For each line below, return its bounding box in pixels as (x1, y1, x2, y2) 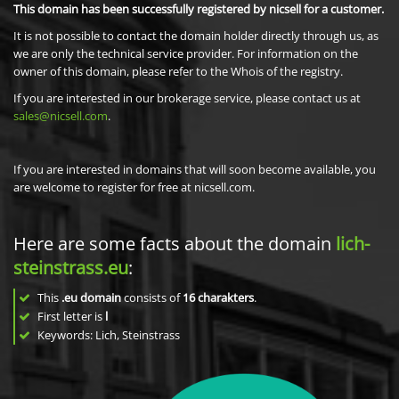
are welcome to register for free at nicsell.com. (13, 179, 255, 195)
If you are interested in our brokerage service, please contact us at (13, 90, 361, 106)
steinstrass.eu (13, 256, 128, 280)
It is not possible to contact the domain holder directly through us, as (13, 28, 379, 44)
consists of (121, 289, 183, 305)
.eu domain (61, 289, 121, 305)
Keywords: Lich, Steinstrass (35, 327, 180, 343)
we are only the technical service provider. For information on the (13, 45, 358, 61)
